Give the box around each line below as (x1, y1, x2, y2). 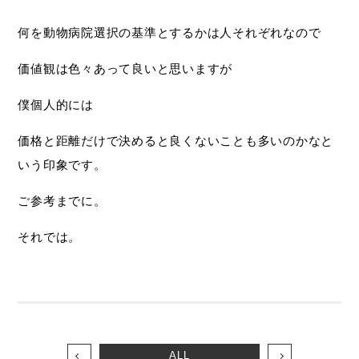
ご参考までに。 (18, 194, 107, 208)
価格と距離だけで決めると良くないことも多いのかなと (18, 134, 334, 147)
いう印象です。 (18, 158, 107, 171)
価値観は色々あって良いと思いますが (18, 62, 233, 75)
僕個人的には (18, 98, 94, 111)
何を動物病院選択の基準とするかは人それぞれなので (18, 26, 321, 39)
